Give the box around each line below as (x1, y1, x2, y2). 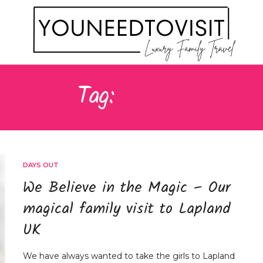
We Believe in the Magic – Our (23, 176, 231, 201)
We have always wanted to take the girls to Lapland (23, 251, 235, 262)
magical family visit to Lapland (23, 197, 231, 222)
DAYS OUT (23, 161, 59, 170)
